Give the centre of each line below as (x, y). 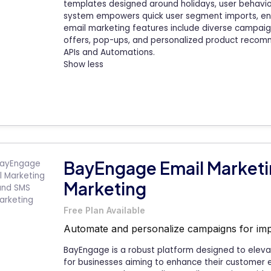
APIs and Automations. (109, 52)
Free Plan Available (104, 210)
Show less (83, 64)
